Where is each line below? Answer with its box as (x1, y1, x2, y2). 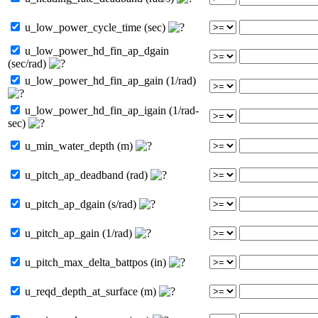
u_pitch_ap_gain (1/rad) (22, 226, 135, 239)
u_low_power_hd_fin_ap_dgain (22, 44, 169, 57)
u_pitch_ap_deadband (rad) (22, 168, 150, 181)
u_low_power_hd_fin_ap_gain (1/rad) (22, 74, 196, 87)
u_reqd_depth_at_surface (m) (22, 285, 159, 297)
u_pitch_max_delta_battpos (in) (22, 256, 169, 268)
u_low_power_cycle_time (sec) (22, 21, 168, 33)
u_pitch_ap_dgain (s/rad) (22, 197, 139, 210)
